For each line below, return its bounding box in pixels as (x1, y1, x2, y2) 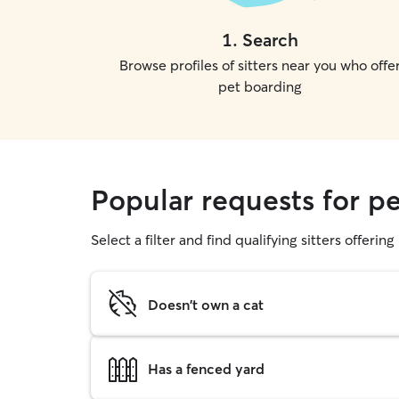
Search (242, 28, 298, 51)
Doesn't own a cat (148, 295, 264, 313)
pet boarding (218, 77, 302, 95)
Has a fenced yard (148, 359, 265, 378)
